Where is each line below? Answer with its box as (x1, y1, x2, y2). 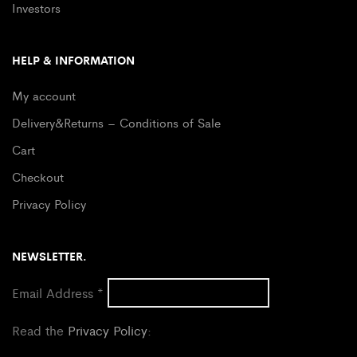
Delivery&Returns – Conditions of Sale (12, 113, 221, 131)
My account (12, 86, 76, 104)
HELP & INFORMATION (12, 51, 135, 68)
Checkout (12, 167, 64, 185)
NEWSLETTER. (12, 247, 87, 264)
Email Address (12, 283, 97, 302)
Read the (12, 320, 68, 339)
